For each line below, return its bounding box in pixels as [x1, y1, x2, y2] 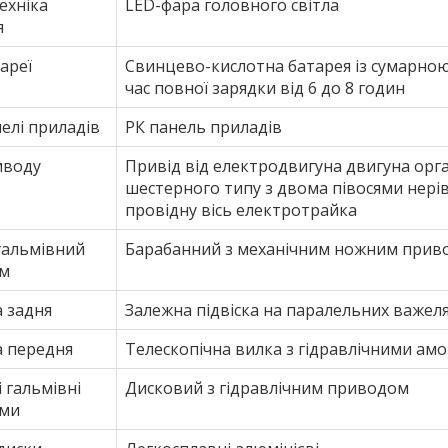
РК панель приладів [125, 116, 282, 139]
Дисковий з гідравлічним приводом [125, 377, 409, 400]
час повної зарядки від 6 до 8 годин [125, 77, 405, 100]
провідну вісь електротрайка [125, 199, 357, 222]
